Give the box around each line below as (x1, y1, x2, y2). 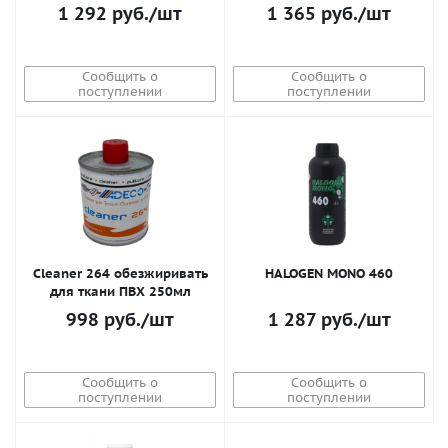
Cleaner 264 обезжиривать (32, 265, 208, 282)
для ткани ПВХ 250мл (49, 283, 191, 300)
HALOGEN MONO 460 (265, 265, 393, 282)
